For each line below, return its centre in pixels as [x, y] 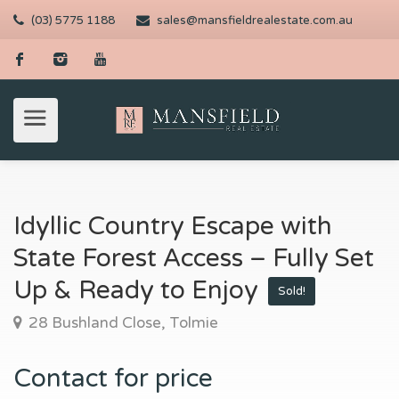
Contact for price [113, 379]
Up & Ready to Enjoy [139, 290]
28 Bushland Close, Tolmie [122, 323]
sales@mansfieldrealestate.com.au [255, 20]
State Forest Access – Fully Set [194, 258]
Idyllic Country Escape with [173, 226]
